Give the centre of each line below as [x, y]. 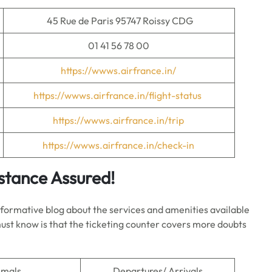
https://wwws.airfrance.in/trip [119, 120]
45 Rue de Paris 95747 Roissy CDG [119, 21]
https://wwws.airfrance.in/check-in [118, 145]
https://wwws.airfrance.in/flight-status [117, 95]
